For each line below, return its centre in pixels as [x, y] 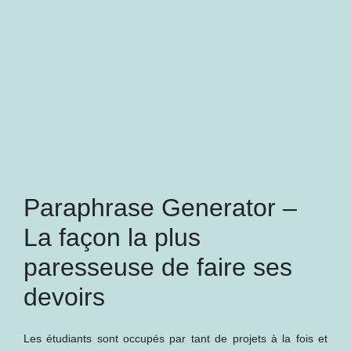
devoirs [64, 297]
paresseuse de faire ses [158, 267]
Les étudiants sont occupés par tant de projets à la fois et [175, 338]
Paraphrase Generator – [160, 208]
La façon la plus [112, 237]
